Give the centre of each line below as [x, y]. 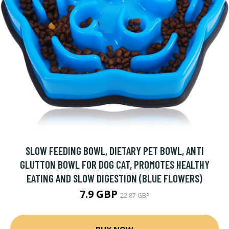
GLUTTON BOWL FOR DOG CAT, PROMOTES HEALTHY [114, 164]
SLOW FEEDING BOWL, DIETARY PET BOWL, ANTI [114, 151]
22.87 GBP [135, 196]
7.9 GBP [100, 194]
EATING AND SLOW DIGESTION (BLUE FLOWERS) [114, 178]
